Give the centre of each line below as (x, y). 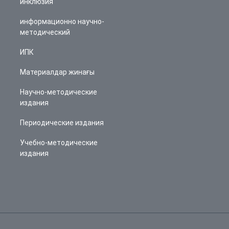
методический (45, 32)
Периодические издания (62, 123)
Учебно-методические (59, 143)
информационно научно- (62, 21)
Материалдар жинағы (57, 72)
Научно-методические (59, 92)
